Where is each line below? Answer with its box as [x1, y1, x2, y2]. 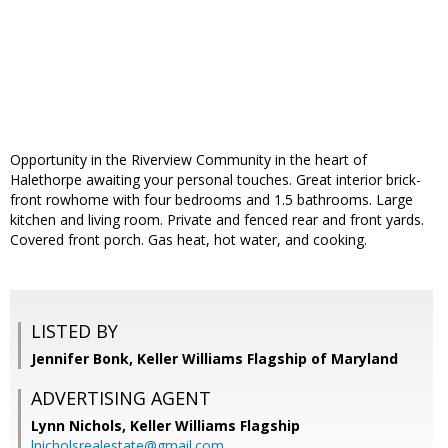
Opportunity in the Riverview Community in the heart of [10, 150, 367, 170]
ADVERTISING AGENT [31, 386, 211, 411]
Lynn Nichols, [31, 416, 130, 436]
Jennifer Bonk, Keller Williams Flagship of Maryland [31, 349, 398, 369]
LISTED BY [31, 319, 118, 344]
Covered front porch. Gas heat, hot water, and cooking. [10, 230, 367, 250]
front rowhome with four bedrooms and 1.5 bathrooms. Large [10, 190, 413, 210]
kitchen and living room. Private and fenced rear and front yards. [10, 210, 424, 230]
